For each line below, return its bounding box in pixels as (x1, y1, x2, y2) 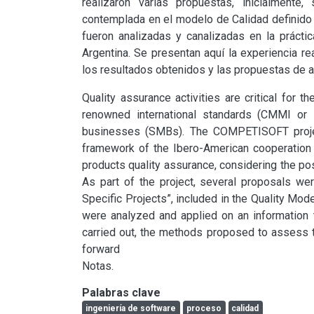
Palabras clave (82, 285, 161, 299)
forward (82, 242, 120, 256)
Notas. (82, 259, 114, 273)
